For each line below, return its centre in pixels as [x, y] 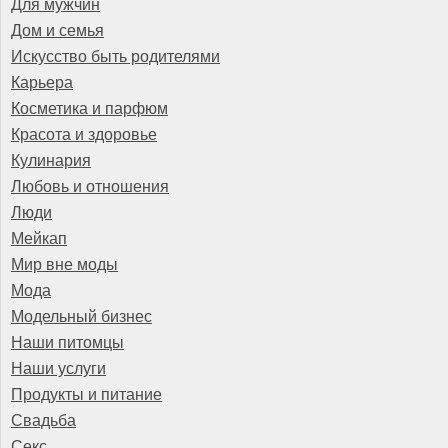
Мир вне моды [64, 264]
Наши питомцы [67, 342]
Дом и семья [57, 30]
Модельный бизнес [81, 316]
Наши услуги [58, 368]
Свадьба [43, 420]
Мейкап [39, 238]
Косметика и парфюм [89, 108]
